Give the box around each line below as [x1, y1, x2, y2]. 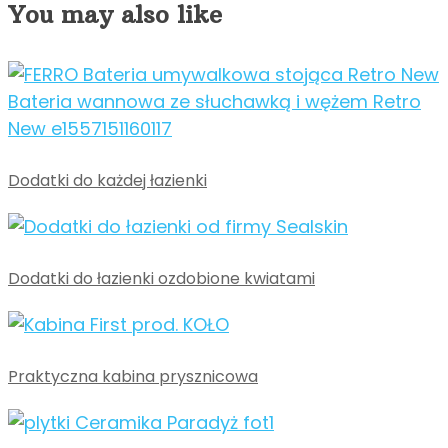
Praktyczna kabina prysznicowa [8, 364, 258, 388]
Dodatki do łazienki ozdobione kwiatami [8, 266, 315, 290]
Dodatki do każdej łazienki [8, 168, 207, 192]
